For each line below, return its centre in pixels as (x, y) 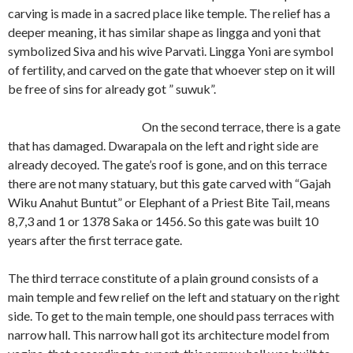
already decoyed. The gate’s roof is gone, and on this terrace (167, 164)
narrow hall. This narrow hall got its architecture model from (169, 334)
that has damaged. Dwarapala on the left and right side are (163, 145)
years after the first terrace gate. (95, 240)
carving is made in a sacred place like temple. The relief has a (169, 13)
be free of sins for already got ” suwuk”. (112, 89)
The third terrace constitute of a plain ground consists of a (163, 278)
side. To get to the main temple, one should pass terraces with (171, 316)
